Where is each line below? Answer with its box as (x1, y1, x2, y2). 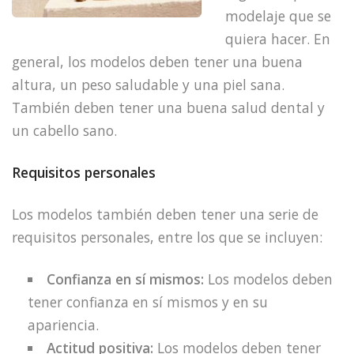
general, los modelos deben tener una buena (12, 52, 303, 72)
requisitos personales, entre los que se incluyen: (12, 227, 322, 247)
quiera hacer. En (225, 29, 330, 49)
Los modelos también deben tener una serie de (12, 204, 318, 224)
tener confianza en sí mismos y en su (28, 292, 268, 311)
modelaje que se (225, 6, 331, 26)
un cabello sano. (12, 121, 117, 141)
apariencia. (28, 314, 99, 334)
